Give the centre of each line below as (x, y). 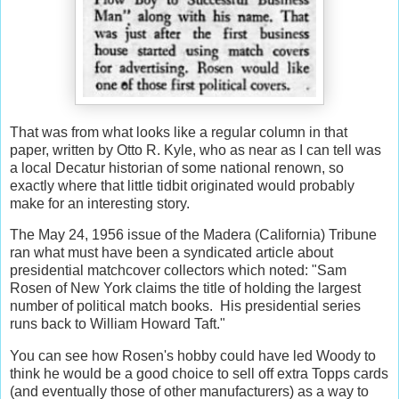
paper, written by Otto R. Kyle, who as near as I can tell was (195, 150)
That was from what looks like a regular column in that (179, 132)
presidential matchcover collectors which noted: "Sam (178, 271)
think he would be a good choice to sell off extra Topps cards (199, 374)
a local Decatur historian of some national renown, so (177, 167)
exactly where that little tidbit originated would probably (182, 185)
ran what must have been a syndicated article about (171, 253)
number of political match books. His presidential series (185, 306)
